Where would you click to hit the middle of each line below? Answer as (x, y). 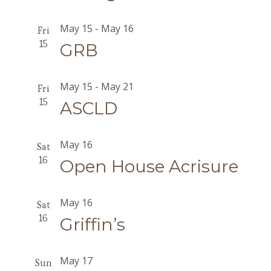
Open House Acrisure (149, 166)
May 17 (76, 261)
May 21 (117, 87)
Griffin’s (92, 224)
